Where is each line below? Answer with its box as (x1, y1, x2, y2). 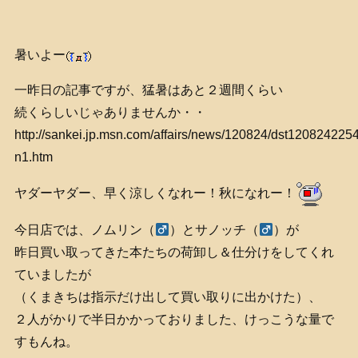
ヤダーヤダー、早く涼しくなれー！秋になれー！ (14, 186, 296, 201)
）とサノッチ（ (169, 223, 260, 237)
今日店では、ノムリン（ (14, 223, 155, 237)
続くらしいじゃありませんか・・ (14, 105, 206, 120)
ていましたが (14, 268, 91, 282)
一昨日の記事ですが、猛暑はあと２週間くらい (14, 83, 283, 97)
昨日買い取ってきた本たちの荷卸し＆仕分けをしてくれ (14, 245, 334, 260)
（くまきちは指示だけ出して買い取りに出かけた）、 (14, 290, 321, 304)
